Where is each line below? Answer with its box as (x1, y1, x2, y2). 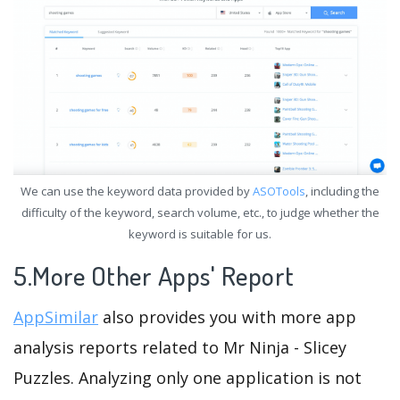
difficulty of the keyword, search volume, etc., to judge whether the (21, 204, 379, 221)
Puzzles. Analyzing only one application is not (13, 367, 362, 389)
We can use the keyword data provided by (21, 183, 253, 200)
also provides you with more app (98, 306, 356, 329)
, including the (305, 183, 379, 200)
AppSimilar (13, 306, 98, 329)
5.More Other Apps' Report (13, 259, 300, 293)
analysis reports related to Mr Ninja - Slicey (13, 337, 346, 359)
